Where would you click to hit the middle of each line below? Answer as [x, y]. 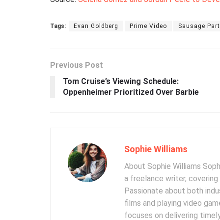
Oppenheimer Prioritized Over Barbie [131, 92]
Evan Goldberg [96, 26]
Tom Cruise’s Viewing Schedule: [121, 82]
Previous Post [77, 65]
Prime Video [148, 26]
